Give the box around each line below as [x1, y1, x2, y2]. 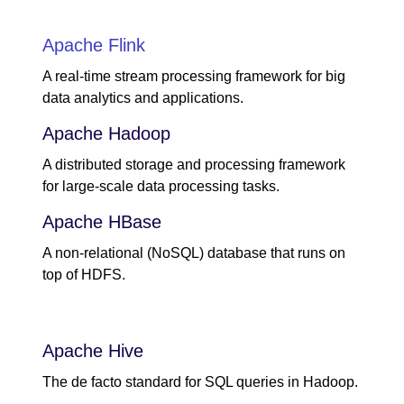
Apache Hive [42, 340, 143, 361]
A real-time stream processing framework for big [42, 69, 345, 85]
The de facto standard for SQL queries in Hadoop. [42, 373, 358, 390]
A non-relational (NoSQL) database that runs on [42, 245, 345, 262]
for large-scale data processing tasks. [42, 179, 280, 195]
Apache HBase [42, 212, 161, 233]
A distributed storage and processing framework [42, 157, 345, 173]
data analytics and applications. [42, 90, 243, 106]
